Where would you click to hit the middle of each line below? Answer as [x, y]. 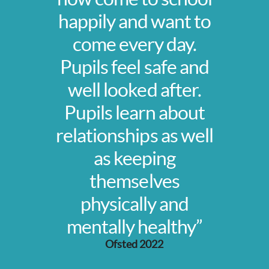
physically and [134, 204]
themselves [134, 181]
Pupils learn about [134, 113]
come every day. [134, 44]
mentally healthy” [134, 227]
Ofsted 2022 [134, 244]
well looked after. [134, 90]
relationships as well [134, 136]
